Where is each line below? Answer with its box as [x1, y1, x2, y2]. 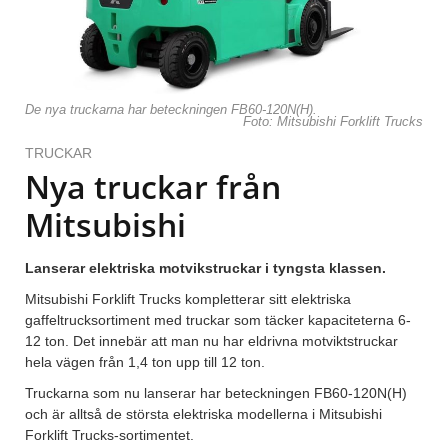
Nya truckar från [25, 165, 281, 209]
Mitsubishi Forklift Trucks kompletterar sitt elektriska [25, 291, 351, 308]
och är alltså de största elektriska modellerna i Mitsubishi [25, 406, 382, 423]
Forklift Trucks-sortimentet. [25, 427, 194, 444]
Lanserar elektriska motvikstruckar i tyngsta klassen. [25, 260, 386, 277]
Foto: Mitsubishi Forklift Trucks [243, 115, 423, 130]
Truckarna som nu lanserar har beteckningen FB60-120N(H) [25, 385, 407, 402]
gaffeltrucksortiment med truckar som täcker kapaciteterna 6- [25, 312, 411, 329]
